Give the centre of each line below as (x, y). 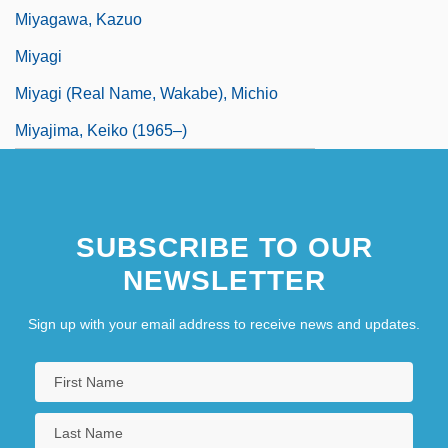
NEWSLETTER (224, 280)
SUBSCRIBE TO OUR (224, 247)
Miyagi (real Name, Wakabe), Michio (146, 93)
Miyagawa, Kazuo (78, 19)
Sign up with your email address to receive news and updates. (224, 323)
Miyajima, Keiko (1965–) (101, 130)
